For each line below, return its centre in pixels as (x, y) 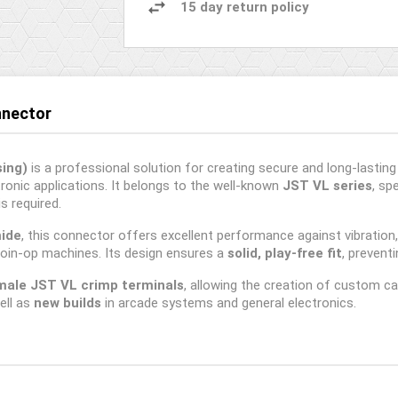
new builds (68, 303)
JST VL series (327, 186)
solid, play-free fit (285, 253)
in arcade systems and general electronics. (229, 303)
